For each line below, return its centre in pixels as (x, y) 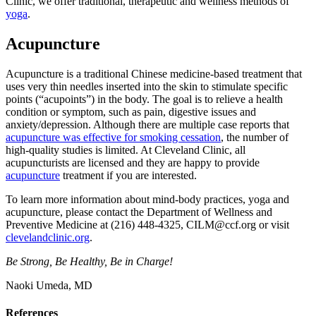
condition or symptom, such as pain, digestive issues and (131, 111)
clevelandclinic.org (48, 237)
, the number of (255, 137)
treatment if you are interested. (128, 175)
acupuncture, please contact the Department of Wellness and (139, 212)
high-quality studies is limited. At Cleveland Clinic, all (126, 150)
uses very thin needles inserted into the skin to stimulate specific (147, 86)
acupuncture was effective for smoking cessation (113, 137)
